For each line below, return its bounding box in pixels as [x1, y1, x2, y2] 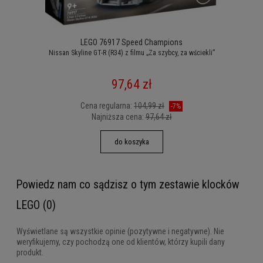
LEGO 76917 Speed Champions [80, 38, 183, 48]
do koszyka [114, 137, 149, 147]
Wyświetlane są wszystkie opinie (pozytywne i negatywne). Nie [16, 226, 224, 236]
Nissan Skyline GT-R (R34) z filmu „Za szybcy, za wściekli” [48, 49, 215, 58]
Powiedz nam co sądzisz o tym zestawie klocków [16, 178, 240, 192]
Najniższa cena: [91, 112, 146, 122]
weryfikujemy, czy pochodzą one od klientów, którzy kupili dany [16, 237, 225, 247]
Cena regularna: [80, 101, 134, 111]
